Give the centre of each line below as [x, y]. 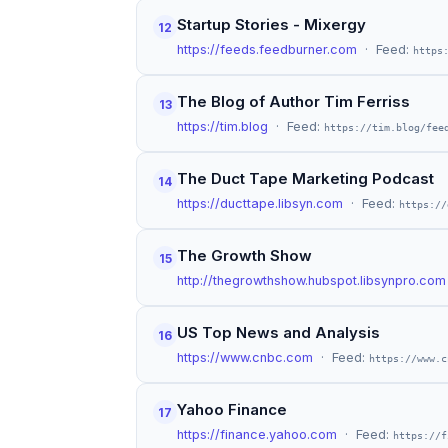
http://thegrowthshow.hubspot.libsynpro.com [311, 280]
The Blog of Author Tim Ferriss [293, 101]
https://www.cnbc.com [245, 357]
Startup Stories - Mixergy [271, 24]
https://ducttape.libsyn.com [260, 203]
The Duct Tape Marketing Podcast [305, 178]
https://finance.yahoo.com [257, 434]
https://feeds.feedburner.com [267, 49]
